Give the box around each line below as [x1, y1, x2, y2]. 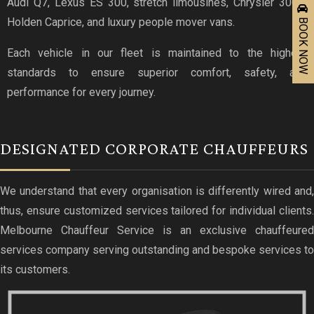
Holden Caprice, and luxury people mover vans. [7, 15, 235, 29]
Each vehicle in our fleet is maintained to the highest [7, 46, 307, 60]
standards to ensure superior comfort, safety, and [7, 65, 307, 79]
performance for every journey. [7, 85, 156, 99]
